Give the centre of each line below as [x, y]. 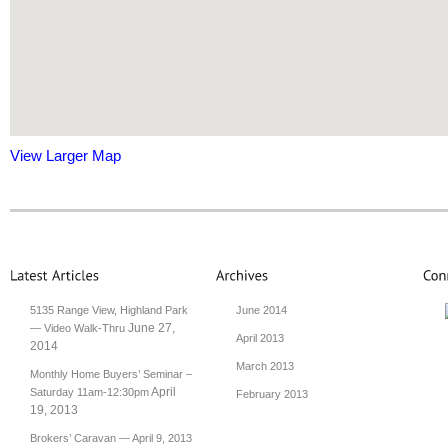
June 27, [151, 328]
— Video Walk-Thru [77, 328]
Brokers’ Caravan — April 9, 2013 [111, 438]
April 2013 [260, 338]
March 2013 [265, 366]
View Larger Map [65, 156]
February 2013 [272, 394]
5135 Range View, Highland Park [109, 310]
